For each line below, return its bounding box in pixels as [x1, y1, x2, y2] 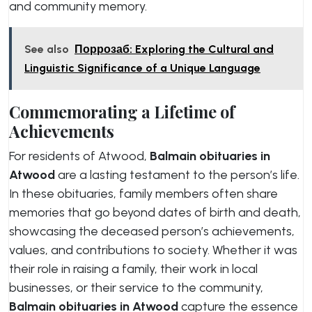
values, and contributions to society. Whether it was [9, 242, 297, 258]
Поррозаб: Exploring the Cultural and [75, 42, 274, 56]
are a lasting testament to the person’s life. [55, 167, 299, 182]
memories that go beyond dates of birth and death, [9, 205, 301, 220]
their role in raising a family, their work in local [9, 261, 258, 276]
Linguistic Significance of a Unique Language [24, 61, 260, 75]
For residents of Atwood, [9, 148, 150, 164]
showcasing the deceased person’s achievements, [9, 224, 295, 239]
